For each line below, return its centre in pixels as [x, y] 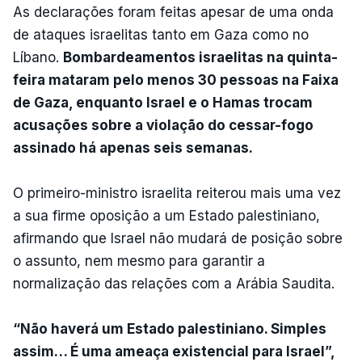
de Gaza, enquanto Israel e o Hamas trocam [163, 102]
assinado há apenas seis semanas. [133, 147]
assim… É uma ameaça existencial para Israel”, [174, 351]
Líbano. [38, 57]
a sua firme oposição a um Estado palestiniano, [166, 215]
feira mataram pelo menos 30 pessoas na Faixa [176, 80]
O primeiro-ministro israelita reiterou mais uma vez [177, 193]
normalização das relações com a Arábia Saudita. [174, 283]
